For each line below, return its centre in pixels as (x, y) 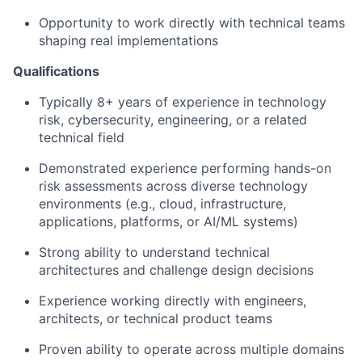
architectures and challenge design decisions (176, 270)
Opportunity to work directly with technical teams (192, 23)
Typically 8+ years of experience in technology (183, 102)
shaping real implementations (128, 41)
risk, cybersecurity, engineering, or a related (173, 120)
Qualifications (56, 72)
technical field (82, 138)
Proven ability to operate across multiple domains (192, 349)
